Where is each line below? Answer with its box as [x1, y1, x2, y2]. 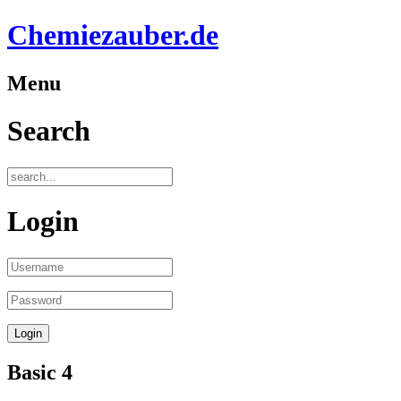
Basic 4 [7, 360, 73, 384]
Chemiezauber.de [7, 19, 218, 52]
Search [7, 115, 90, 148]
